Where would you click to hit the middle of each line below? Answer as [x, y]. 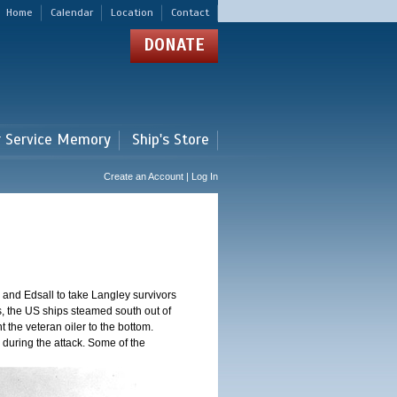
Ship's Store [171, 140]
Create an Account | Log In [161, 176]
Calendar [72, 12]
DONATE [174, 45]
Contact [190, 12]
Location [132, 12]
